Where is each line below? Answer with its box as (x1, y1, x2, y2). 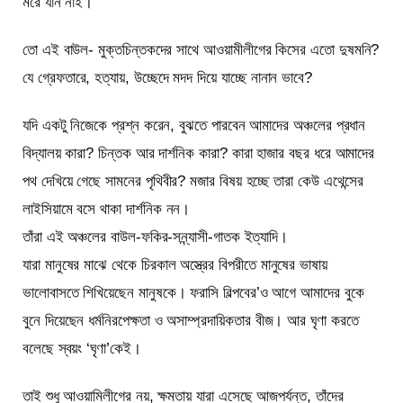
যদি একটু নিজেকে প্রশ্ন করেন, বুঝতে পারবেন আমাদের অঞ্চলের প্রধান (22, 117, 366, 135)
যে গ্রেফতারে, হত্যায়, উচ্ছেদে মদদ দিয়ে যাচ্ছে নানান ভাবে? (22, 69, 313, 87)
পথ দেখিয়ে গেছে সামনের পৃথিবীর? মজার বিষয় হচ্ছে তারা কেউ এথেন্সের (22, 173, 363, 191)
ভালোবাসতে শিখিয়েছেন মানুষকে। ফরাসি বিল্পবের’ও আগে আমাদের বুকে (22, 284, 364, 302)
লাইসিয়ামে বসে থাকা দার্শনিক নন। (22, 201, 191, 219)
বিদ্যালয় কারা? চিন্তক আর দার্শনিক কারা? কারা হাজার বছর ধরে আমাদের (22, 145, 375, 163)
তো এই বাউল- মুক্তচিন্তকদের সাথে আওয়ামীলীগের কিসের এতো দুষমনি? (22, 41, 380, 59)
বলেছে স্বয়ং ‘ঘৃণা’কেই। (22, 340, 141, 358)
